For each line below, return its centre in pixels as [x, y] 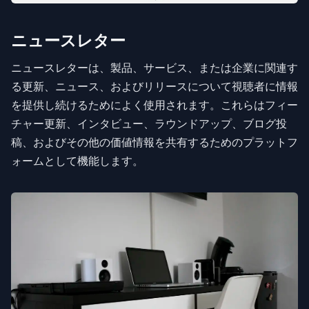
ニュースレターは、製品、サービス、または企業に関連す [154, 68]
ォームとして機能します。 [77, 161]
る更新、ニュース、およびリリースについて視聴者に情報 [154, 86]
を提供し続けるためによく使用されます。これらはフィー [154, 105]
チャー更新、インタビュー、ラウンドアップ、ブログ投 [149, 123]
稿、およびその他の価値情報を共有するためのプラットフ [154, 142]
